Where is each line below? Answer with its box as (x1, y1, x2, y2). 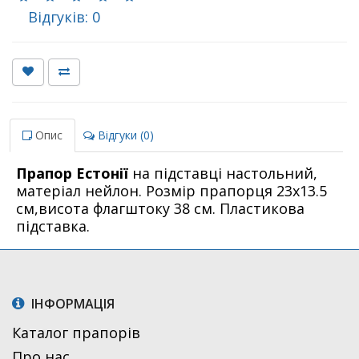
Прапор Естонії (16, 163, 128, 183)
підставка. (16, 216, 90, 236)
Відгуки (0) (95, 127, 154, 143)
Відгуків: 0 (12, 6, 100, 26)
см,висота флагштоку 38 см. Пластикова (16, 198, 305, 218)
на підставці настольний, (128, 163, 317, 183)
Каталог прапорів (12, 322, 140, 342)
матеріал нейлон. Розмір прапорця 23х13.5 (16, 180, 327, 200)
